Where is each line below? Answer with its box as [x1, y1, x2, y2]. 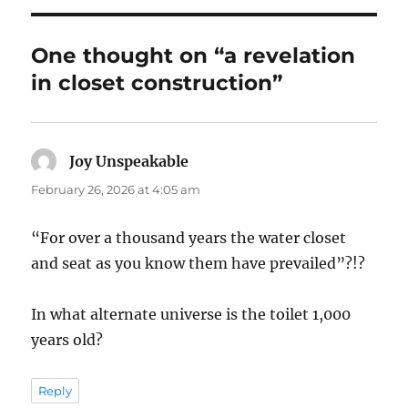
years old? [31, 330, 104, 349]
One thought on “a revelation [31, 42, 356, 68]
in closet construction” [31, 69, 283, 96]
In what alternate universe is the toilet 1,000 [31, 304, 352, 323]
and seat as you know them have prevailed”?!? [31, 253, 366, 272]
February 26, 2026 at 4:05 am [31, 181, 201, 197]
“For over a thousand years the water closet [31, 228, 347, 247]
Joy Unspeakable [69, 151, 189, 170]
